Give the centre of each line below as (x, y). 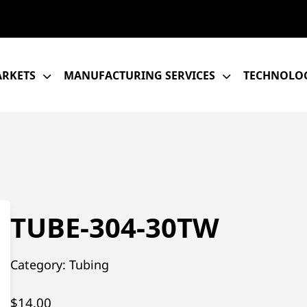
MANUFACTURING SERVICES (139, 75)
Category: (39, 264)
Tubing (89, 264)
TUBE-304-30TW (114, 227)
